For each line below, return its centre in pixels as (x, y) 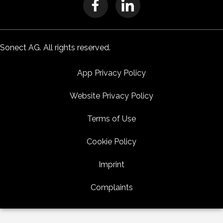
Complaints (111, 187)
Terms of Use (111, 118)
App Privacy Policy (111, 73)
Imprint (111, 164)
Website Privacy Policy (111, 96)
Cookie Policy (111, 141)
